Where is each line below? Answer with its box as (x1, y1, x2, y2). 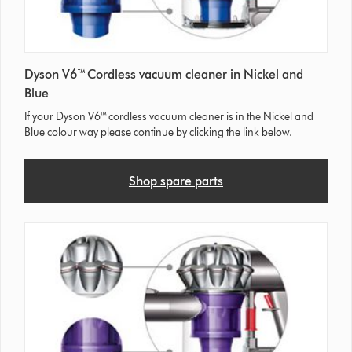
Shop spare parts (128, 173, 223, 189)
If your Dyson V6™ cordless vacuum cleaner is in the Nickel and (24, 109, 314, 123)
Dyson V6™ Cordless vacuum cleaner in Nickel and (24, 66, 304, 82)
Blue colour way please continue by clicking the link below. (24, 125, 293, 139)
